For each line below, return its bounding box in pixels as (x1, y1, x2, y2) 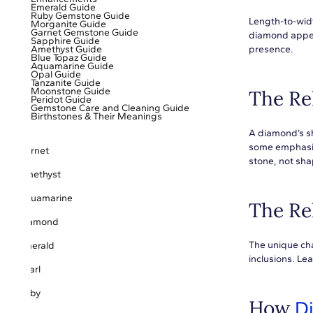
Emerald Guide (31, 1, 96, 13)
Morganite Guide (31, 18, 106, 30)
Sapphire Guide (31, 35, 100, 47)
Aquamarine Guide (31, 60, 114, 72)
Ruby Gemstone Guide (31, 10, 130, 22)
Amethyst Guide (31, 43, 102, 55)
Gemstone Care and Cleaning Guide (31, 102, 189, 114)
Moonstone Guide (31, 85, 110, 97)
